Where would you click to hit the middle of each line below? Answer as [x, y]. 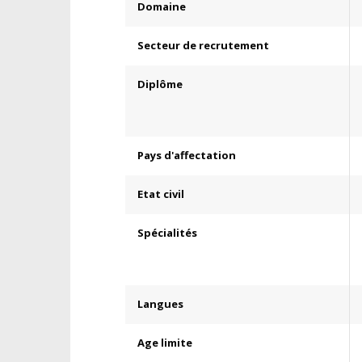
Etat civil [161, 194]
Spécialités [167, 233]
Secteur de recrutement [203, 45]
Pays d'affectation [187, 155]
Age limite [165, 343]
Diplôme [160, 84]
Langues [160, 304]
